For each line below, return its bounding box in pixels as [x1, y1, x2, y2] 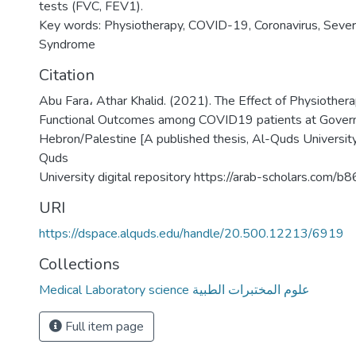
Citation [39, 64, 95, 86]
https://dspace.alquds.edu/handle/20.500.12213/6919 [39, 225, 344, 242]
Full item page [62, 318, 144, 335]
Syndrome [39, 36, 95, 53]
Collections [39, 253, 120, 275]
